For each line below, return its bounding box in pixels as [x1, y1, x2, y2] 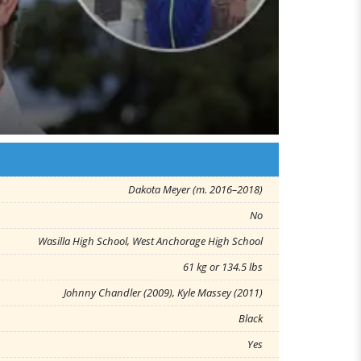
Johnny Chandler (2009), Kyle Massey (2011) [64, 285, 263, 300]
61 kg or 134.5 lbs [183, 259, 263, 274]
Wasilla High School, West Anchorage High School [38, 234, 263, 248]
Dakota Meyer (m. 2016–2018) [128, 182, 263, 197]
